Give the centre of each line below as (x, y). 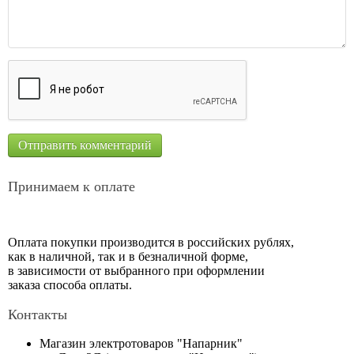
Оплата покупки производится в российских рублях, (151, 243)
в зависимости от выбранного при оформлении (136, 271)
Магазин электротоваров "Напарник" (141, 344)
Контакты (38, 315)
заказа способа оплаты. (70, 285)
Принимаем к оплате (72, 187)
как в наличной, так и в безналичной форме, (128, 257)
